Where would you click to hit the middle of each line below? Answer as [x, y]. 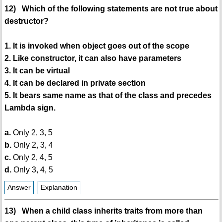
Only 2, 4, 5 [31, 158]
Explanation [59, 188]
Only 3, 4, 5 [32, 170]
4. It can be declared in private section [75, 83]
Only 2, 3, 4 [32, 145]
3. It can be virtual [37, 71]
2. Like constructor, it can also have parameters [93, 58]
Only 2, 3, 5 [31, 133]
